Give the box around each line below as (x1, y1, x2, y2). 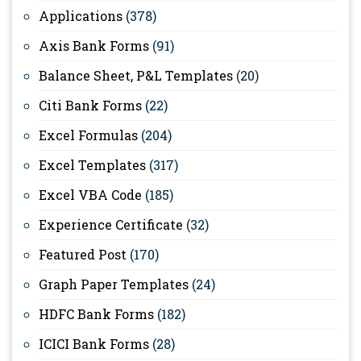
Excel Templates (39, 156, 146, 173)
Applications (39, 6, 122, 24)
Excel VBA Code (39, 185, 142, 203)
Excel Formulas (39, 126, 138, 143)
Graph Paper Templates (39, 275, 189, 293)
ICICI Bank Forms (39, 334, 149, 352)
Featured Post (39, 245, 127, 263)
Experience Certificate (39, 215, 183, 233)
